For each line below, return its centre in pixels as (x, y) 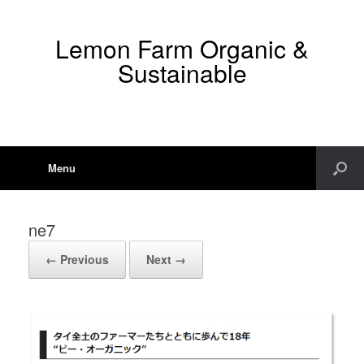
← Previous (77, 259)
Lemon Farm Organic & (182, 48)
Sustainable (182, 73)
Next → (166, 259)
